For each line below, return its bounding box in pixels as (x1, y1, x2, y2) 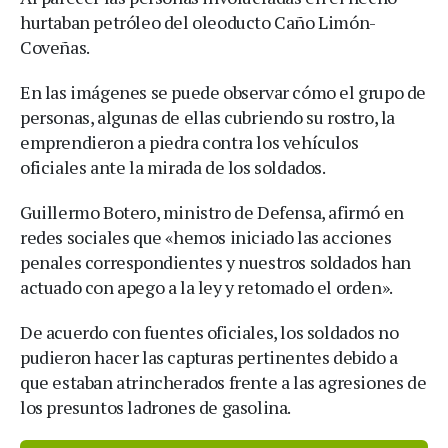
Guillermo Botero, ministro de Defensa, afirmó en (20, 200, 404, 225)
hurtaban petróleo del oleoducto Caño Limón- (20, 10, 376, 35)
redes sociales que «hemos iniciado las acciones (20, 225, 392, 250)
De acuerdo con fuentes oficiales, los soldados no (20, 320, 399, 345)
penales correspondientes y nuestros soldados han (20, 250, 411, 275)
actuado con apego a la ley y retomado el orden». (20, 275, 393, 300)
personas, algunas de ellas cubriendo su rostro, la (20, 105, 396, 130)
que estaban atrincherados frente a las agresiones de (20, 370, 427, 395)
